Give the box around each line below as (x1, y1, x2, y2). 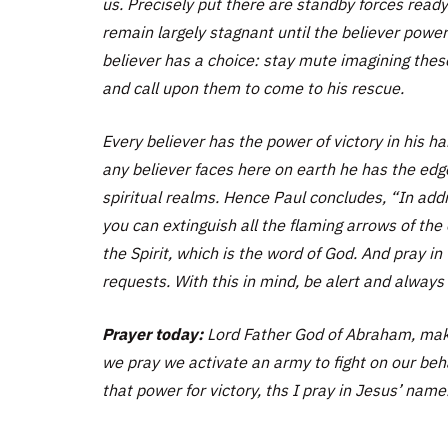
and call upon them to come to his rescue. (102, 78, 404, 98)
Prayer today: (102, 324, 203, 344)
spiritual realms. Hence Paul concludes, (102, 187, 390, 207)
